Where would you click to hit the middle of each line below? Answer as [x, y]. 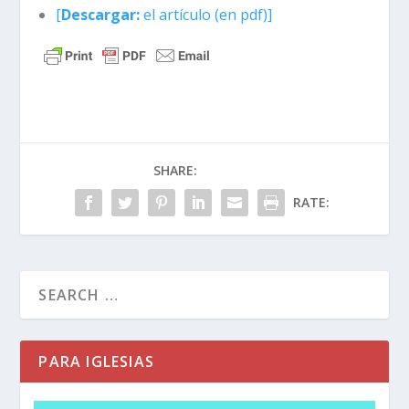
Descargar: [100, 15]
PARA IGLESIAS [97, 362]
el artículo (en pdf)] [205, 15]
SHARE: [175, 171]
